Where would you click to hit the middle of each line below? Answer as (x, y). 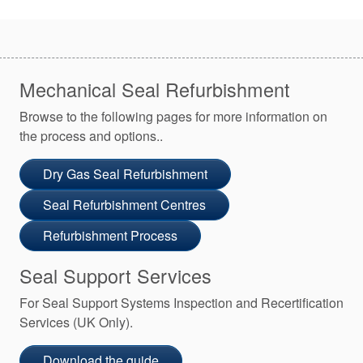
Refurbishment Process (110, 235)
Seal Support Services (115, 275)
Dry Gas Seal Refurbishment (125, 173)
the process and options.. (91, 135)
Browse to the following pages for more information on (173, 116)
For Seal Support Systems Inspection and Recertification (181, 302)
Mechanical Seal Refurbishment (155, 89)
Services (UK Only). (76, 322)
